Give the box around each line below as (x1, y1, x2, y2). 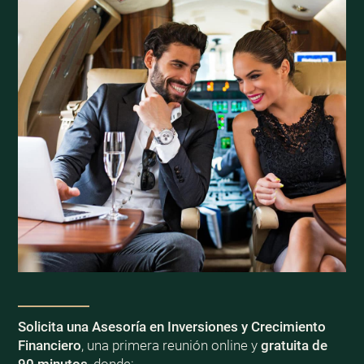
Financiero (17, 337, 81, 354)
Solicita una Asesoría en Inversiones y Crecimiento (17, 318, 326, 336)
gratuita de (260, 337, 327, 354)
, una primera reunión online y (80, 337, 261, 354)
